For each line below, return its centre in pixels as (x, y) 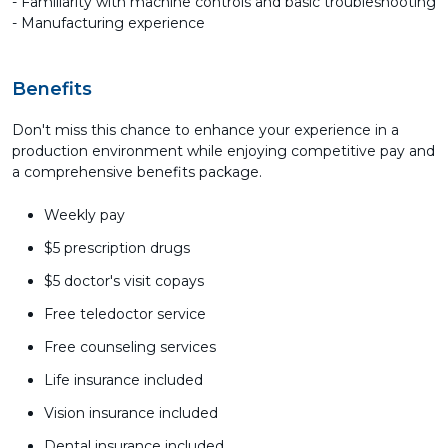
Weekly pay (84, 215)
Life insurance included (123, 380)
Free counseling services (130, 347)
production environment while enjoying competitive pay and (223, 151)
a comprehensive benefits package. (137, 172)
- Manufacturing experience (108, 23)
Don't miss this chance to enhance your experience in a (205, 130)
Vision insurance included (131, 413)
